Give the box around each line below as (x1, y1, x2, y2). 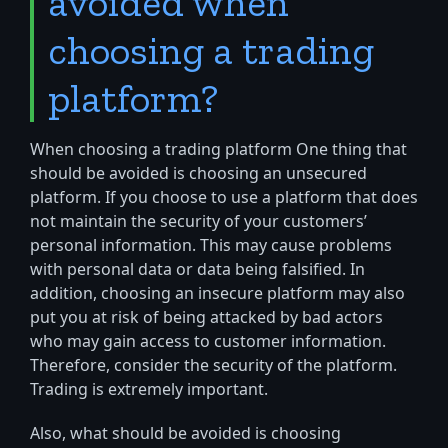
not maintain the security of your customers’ (30, 210, 367, 235)
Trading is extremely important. (30, 378, 268, 403)
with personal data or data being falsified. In (30, 258, 365, 283)
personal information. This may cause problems (30, 234, 392, 259)
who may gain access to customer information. (30, 330, 386, 355)
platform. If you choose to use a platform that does (30, 186, 418, 211)
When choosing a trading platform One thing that (30, 138, 407, 163)
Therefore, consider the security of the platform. (30, 354, 397, 379)
